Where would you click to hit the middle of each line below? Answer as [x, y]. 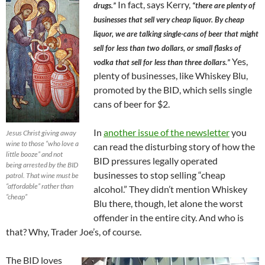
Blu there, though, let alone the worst [168, 203]
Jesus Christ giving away [41, 132]
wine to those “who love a [42, 143]
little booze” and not [34, 154]
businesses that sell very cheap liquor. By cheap [169, 19]
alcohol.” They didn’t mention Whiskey [170, 189]
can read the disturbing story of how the [174, 146]
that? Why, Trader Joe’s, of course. [74, 231]
